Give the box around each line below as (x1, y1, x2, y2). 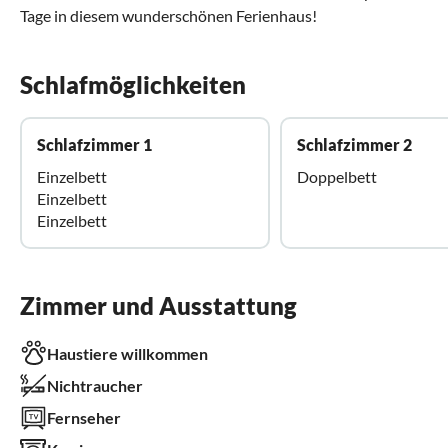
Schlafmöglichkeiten (20, 69, 246, 99)
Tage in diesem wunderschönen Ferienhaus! (20, 5, 317, 25)
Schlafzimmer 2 (297, 134, 412, 154)
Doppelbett (297, 166, 377, 186)
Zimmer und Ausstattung (20, 290, 297, 320)
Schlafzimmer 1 (37, 134, 152, 154)
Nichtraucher (47, 375, 143, 395)
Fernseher (47, 407, 121, 427)
